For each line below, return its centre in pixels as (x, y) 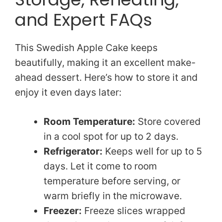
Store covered (168, 122)
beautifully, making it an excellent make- (105, 63)
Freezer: (62, 211)
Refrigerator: (73, 151)
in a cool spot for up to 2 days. (111, 137)
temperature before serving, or (112, 181)
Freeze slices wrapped (133, 211)
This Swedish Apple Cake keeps (86, 48)
